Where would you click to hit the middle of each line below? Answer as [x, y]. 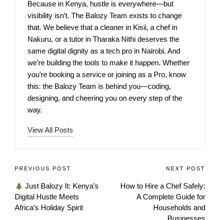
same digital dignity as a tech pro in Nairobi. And [104, 51]
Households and [179, 208]
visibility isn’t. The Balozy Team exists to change [105, 16]
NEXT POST [186, 169]
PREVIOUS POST [43, 169]
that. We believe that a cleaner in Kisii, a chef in [102, 27]
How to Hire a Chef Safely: [163, 186]
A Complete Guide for [171, 197]
